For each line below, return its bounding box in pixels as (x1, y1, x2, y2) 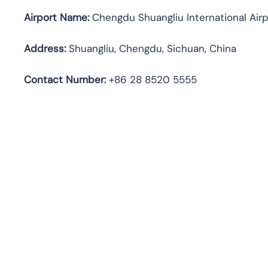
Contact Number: (24, 72, 106, 86)
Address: (24, 41, 66, 55)
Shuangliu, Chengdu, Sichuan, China (66, 41, 236, 55)
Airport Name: (24, 10, 89, 24)
